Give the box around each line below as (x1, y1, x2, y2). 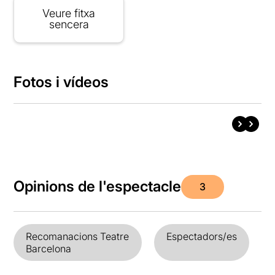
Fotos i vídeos (14, 72, 109, 91)
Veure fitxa (42, 6, 96, 20)
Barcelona (26, 242, 72, 255)
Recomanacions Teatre (26, 230, 130, 242)
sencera (48, 17, 89, 31)
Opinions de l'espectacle (14, 177, 182, 196)
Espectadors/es (166, 230, 237, 242)
